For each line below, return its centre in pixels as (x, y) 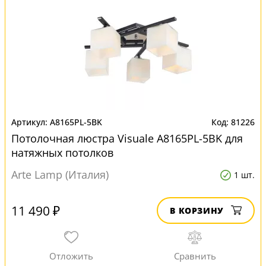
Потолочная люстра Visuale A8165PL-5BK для (127, 138)
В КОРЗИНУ (197, 210)
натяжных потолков (62, 153)
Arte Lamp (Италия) (60, 175)
